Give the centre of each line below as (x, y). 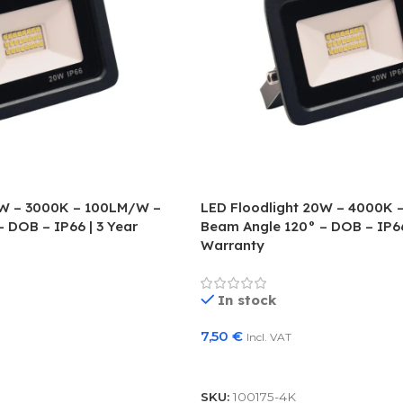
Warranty (232, 245)
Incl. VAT (269, 336)
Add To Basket (258, 364)
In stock (247, 300)
